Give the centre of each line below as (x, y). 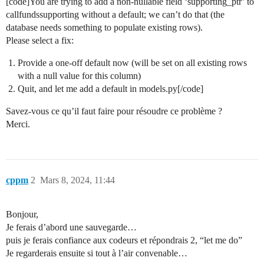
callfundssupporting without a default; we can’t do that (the (115, 15)
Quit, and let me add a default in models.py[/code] (110, 89)
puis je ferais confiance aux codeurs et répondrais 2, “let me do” (124, 240)
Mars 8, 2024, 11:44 (77, 180)
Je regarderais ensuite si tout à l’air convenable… (97, 253)
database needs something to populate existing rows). (104, 28)
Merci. (18, 124)
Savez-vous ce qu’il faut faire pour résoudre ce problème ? (114, 111)
